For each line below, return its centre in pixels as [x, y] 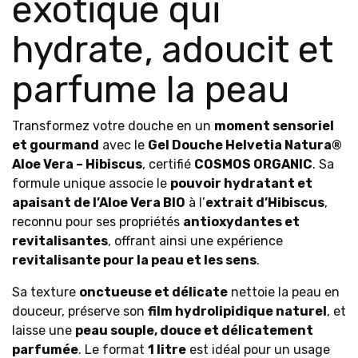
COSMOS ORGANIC [253, 164]
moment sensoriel [274, 126]
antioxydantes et [241, 222]
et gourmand [56, 145]
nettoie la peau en [284, 292]
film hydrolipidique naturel [237, 311]
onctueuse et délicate [153, 292]
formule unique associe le [91, 183]
